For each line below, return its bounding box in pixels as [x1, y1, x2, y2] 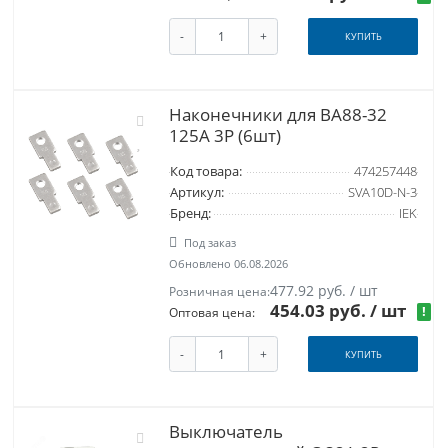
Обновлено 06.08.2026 [168, 255, 288, 271]
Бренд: [169, 204, 211, 222]
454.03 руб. [270, 298, 371, 322]
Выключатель [168, 420, 283, 444]
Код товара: [169, 162, 242, 180]
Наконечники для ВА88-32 [168, 102, 387, 126]
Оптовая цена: [168, 303, 255, 321]
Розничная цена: [168, 282, 270, 300]
